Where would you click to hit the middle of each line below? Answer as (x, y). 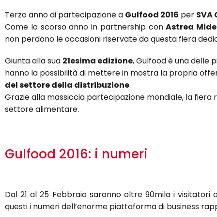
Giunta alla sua (34, 61)
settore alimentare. (42, 109)
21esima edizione (98, 61)
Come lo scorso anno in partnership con (85, 27)
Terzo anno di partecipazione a (65, 15)
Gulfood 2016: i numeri (76, 154)
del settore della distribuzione (67, 85)
